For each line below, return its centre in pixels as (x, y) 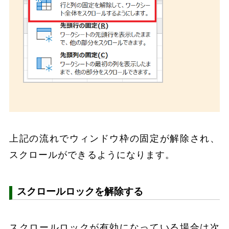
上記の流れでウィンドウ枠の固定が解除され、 (114, 138)
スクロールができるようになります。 (92, 155)
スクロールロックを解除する (80, 192)
